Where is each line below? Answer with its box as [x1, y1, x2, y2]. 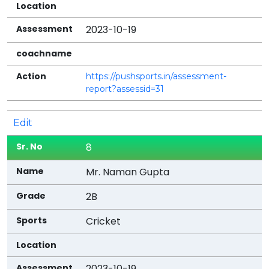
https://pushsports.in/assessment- [86, 70, 227, 82]
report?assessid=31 [86, 83, 165, 94]
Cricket [86, 214, 121, 228]
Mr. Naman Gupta [86, 165, 170, 179]
